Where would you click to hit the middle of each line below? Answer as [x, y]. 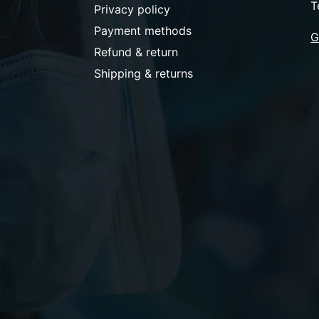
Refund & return [136, 52]
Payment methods [142, 31]
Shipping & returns [143, 74]
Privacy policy [132, 10]
